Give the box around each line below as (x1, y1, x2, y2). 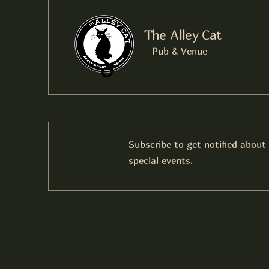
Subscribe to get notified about (128, 138, 266, 150)
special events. (128, 154, 193, 166)
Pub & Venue (151, 44, 207, 57)
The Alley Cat (144, 26, 222, 43)
